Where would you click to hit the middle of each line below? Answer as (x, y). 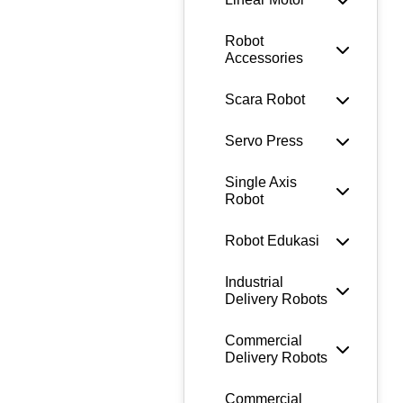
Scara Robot (265, 100)
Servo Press (264, 141)
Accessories (264, 58)
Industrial (254, 282)
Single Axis (261, 183)
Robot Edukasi (272, 241)
